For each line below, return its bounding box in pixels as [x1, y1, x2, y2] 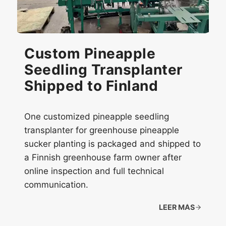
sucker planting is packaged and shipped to [24, 139, 201, 149]
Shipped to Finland [24, 77, 158, 94]
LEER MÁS [158, 203, 195, 212]
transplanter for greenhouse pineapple [24, 125, 179, 135]
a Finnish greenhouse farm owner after [24, 152, 182, 162]
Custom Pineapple [24, 45, 155, 62]
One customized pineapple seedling [24, 111, 169, 122]
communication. [24, 180, 88, 190]
